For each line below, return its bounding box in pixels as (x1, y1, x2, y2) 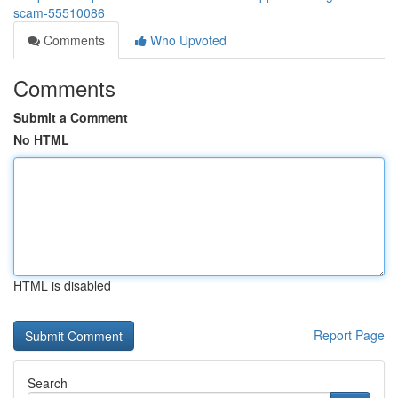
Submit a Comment (13, 108, 128, 126)
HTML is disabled (13, 276, 111, 294)
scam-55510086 (13, 4, 105, 21)
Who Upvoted (147, 31, 227, 49)
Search (28, 374, 68, 392)
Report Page (314, 326, 385, 344)
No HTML (13, 131, 69, 148)
